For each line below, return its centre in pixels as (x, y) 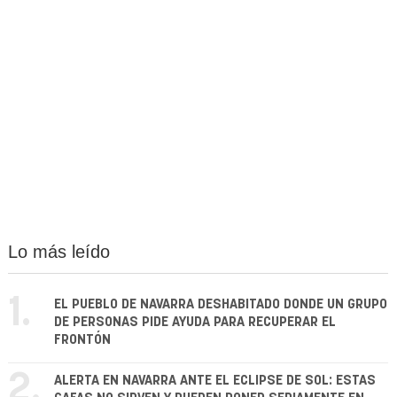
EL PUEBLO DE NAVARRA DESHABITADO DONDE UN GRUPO (221, 305)
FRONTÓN (82, 340)
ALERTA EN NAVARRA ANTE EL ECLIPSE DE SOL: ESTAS (215, 381)
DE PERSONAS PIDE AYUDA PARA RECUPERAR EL (195, 323)
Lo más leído (59, 252)
